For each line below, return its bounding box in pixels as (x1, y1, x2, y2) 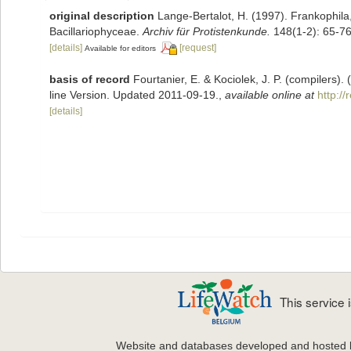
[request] (179, 42, 216, 53)
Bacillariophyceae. (49, 24, 143, 38)
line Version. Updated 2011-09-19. (49, 88, 219, 101)
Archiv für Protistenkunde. (143, 24, 270, 38)
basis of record (49, 72, 130, 85)
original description (49, 9, 154, 22)
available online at (225, 88, 314, 101)
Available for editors (85, 43, 156, 52)
